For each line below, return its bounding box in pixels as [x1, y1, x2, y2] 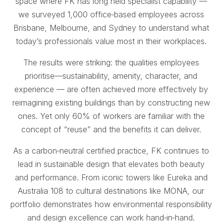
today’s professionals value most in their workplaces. [15, 36, 207, 46]
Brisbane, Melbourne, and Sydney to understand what [13, 22, 209, 33]
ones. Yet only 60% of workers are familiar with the [17, 111, 205, 121]
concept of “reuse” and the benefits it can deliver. [21, 124, 201, 134]
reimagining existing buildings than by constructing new [12, 97, 210, 108]
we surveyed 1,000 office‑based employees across [18, 9, 204, 19]
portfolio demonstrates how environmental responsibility [10, 199, 212, 209]
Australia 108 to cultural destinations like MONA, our [18, 185, 204, 196]
